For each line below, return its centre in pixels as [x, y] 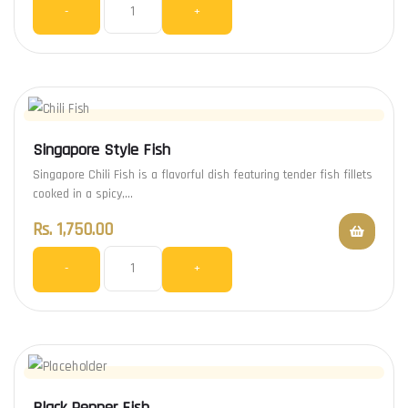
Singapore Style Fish [102, 150]
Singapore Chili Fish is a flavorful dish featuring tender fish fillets [203, 175]
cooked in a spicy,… [83, 194]
